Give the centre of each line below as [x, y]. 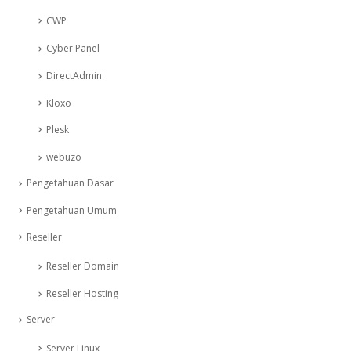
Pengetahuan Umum [72, 210]
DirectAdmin [74, 75]
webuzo [64, 157]
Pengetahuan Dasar [70, 183]
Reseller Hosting [82, 293]
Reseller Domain [83, 266]
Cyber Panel [73, 49]
